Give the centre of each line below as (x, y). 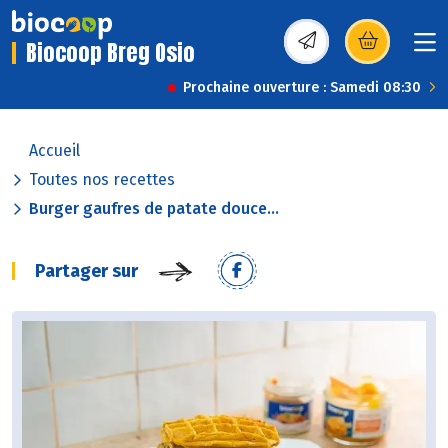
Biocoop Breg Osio (110, 53)
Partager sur (86, 271)
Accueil (54, 151)
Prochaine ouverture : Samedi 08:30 (302, 88)
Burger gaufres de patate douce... (154, 209)
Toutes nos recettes (102, 180)
